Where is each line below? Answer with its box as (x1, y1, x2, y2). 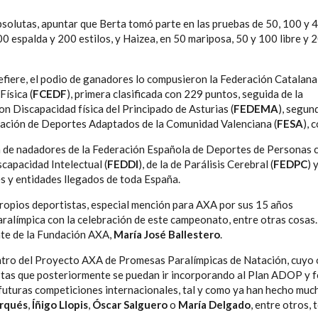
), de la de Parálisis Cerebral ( (138, 158, 273, 171)
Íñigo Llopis (32, 298, 88, 312)
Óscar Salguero (92, 298, 168, 312)
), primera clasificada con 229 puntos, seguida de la (67, 87, 303, 101)
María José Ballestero (114, 228, 220, 241)
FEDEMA (234, 102, 278, 116)
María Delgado (178, 298, 251, 312)
